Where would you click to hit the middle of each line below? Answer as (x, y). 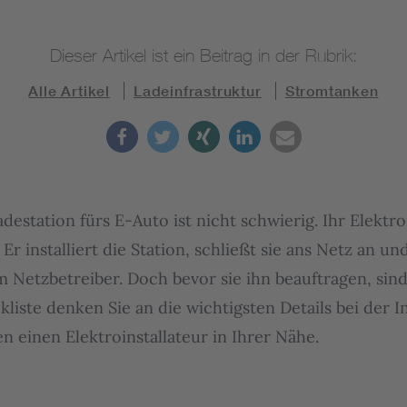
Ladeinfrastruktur (198, 91)
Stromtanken (332, 91)
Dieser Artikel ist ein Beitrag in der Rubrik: (203, 55)
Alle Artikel (69, 91)
